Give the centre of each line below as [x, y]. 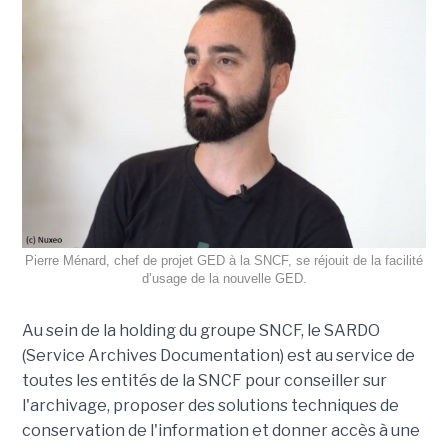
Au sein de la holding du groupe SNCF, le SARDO [200, 331]
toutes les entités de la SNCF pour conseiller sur [204, 381]
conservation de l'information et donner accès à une [220, 431]
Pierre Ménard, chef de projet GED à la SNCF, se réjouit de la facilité [224, 261]
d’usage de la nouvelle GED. [224, 279]
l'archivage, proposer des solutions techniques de [210, 406]
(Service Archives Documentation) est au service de [218, 356]
